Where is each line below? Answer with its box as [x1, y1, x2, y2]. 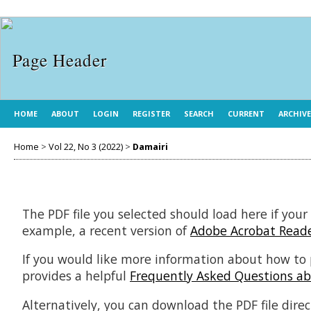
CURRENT [228, 108, 264, 119]
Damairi [133, 140, 168, 153]
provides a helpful [22, 267, 130, 285]
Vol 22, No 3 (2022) [49, 140, 123, 153]
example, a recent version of [22, 221, 190, 239]
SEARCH [184, 108, 214, 119]
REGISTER [133, 108, 170, 119]
